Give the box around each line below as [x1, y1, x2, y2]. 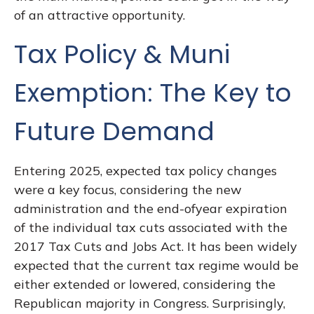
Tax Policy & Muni [14, 36, 230, 72]
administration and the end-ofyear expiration [14, 200, 287, 217]
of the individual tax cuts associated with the [14, 219, 287, 235]
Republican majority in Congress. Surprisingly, [14, 295, 285, 311]
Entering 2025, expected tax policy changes [14, 163, 277, 179]
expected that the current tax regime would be [14, 257, 299, 273]
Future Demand [14, 114, 214, 149]
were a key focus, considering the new [14, 182, 242, 198]
